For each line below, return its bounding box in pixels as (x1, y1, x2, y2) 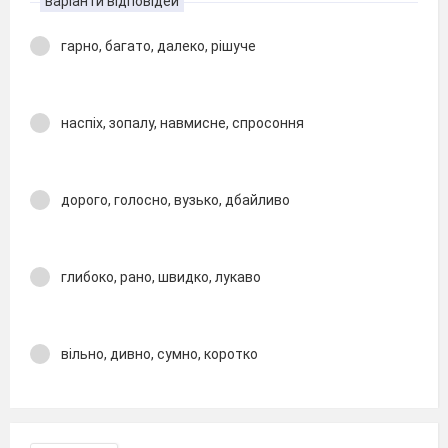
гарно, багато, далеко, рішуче (61, 37, 256, 54)
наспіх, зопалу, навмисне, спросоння (61, 114, 304, 131)
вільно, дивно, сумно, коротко (61, 345, 258, 362)
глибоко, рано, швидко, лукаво (61, 268, 261, 285)
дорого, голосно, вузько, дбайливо (61, 191, 290, 208)
